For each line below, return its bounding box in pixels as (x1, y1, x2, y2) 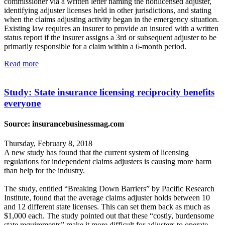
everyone (4, 97, 41, 108)
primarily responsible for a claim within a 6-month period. (4, 42, 186, 51)
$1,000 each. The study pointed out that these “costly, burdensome (4, 211, 214, 220)
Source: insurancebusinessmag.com (4, 120, 124, 129)
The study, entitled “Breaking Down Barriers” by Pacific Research (4, 184, 214, 193)
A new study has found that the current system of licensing (4, 148, 189, 157)
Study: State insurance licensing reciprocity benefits (4, 86, 214, 97)
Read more (4, 59, 39, 68)
